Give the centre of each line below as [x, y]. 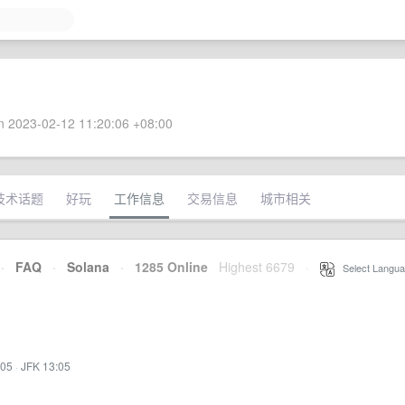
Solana [88, 267]
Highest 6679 [257, 267]
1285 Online [166, 267]
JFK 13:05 [46, 366]
